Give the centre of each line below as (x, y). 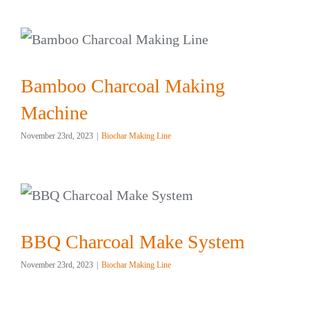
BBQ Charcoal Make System (133, 241)
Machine (54, 112)
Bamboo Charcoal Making (123, 86)
